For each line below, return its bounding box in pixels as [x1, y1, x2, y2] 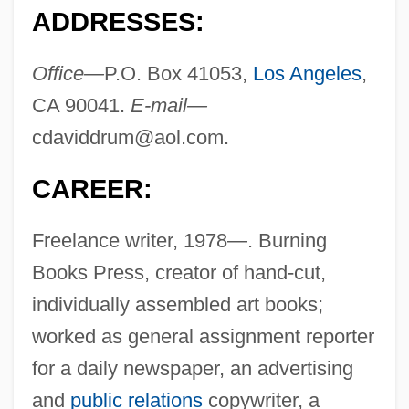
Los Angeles [252, 62, 362, 86]
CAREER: [31, 174, 152, 204]
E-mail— [130, 94, 207, 118]
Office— [31, 62, 104, 86]
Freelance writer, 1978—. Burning [31, 229, 327, 253]
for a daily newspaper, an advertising [31, 357, 353, 381]
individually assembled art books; [31, 293, 323, 317]
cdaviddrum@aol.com [31, 126, 224, 150]
